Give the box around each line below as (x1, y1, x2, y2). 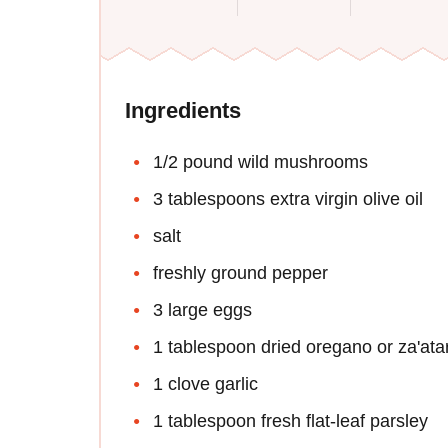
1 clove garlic (153, 374, 258, 395)
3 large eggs (153, 300, 252, 321)
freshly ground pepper (153, 263, 328, 284)
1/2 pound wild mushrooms (153, 152, 368, 173)
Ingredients (125, 98, 241, 124)
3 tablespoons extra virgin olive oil (153, 189, 423, 210)
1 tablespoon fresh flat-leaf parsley (153, 411, 428, 432)
